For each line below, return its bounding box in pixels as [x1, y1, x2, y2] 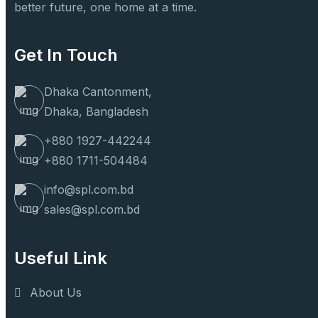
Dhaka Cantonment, [44, 84, 152, 99]
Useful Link [14, 248, 107, 269]
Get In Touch [14, 44, 118, 65]
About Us [30, 285, 82, 300]
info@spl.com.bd [44, 182, 133, 197]
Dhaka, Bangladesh [44, 104, 148, 119]
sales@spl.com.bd [44, 202, 140, 217]
